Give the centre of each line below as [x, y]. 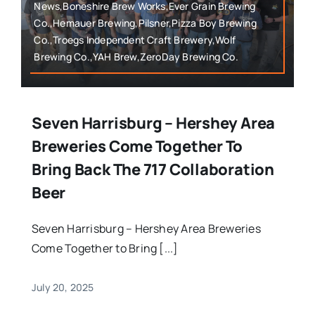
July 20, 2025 [63, 287]
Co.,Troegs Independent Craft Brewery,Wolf [135, 39]
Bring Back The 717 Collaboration [153, 169]
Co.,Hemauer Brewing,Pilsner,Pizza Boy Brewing [145, 22]
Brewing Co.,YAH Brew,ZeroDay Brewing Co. [136, 56]
